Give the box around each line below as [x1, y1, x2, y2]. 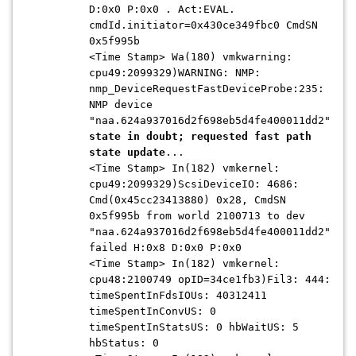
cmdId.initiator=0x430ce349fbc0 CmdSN [89, 19, 318, 31]
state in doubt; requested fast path [89, 130, 311, 142]
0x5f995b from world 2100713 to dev [89, 210, 305, 222]
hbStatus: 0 [89, 337, 159, 349]
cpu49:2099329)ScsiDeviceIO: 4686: [89, 178, 299, 190]
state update [89, 146, 165, 158]
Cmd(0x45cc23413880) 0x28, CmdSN [89, 194, 286, 206]
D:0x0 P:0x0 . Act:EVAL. [89, 3, 235, 15]
